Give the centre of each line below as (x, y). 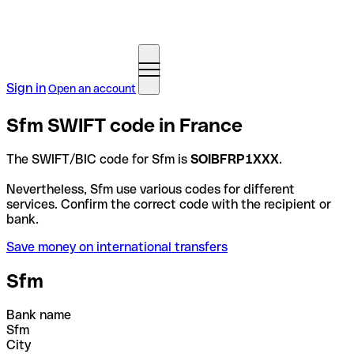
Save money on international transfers (117, 247)
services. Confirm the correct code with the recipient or (169, 204)
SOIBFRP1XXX (235, 159)
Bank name (39, 314)
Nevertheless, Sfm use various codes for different (151, 189)
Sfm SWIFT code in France (124, 125)
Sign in (26, 88)
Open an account (92, 88)
